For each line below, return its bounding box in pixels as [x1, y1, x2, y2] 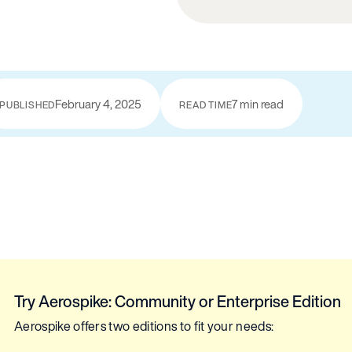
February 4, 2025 [55, 94, 142, 112]
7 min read [232, 94, 284, 112]
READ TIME [179, 97, 233, 112]
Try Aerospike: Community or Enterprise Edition [14, 290, 341, 313]
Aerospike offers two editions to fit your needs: [14, 317, 274, 336]
